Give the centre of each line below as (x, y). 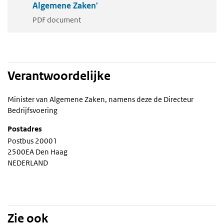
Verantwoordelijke (59, 76)
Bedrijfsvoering (32, 110)
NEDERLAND (28, 162)
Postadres (25, 128)
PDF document (57, 19)
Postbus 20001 (32, 140)
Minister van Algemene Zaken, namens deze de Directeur (100, 99)
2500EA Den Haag (37, 151)
